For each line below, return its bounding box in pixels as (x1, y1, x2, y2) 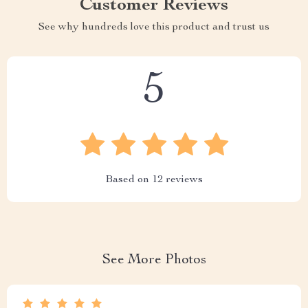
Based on (105, 175, 152, 186)
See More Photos (102, 254, 206, 267)
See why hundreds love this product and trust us (38, 22, 269, 33)
